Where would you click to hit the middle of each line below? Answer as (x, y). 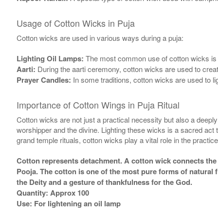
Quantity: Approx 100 (53, 193)
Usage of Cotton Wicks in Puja (75, 23)
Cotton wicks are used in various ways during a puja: (100, 38)
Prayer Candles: (44, 80)
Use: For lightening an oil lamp (68, 204)
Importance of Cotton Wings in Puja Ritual (98, 105)
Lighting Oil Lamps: (50, 59)
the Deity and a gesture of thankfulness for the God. (104, 182)
